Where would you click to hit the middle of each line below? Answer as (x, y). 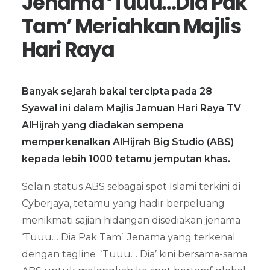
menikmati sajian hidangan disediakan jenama (131, 220)
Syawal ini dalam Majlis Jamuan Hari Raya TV (131, 108)
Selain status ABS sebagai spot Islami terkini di (131, 187)
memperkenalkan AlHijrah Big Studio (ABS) (128, 142)
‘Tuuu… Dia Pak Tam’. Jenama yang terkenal (129, 237)
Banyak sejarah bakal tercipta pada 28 (117, 91)
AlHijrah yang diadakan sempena (103, 125)
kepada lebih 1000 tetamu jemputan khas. (126, 159)
